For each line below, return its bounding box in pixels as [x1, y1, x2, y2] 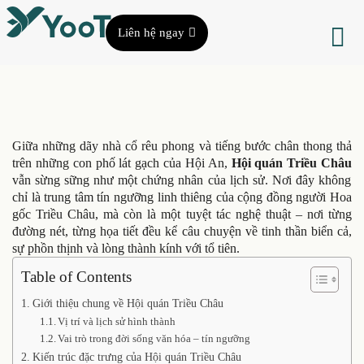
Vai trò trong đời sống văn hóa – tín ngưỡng [58, 332, 251, 344]
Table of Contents [21, 268, 132, 285]
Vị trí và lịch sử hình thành [58, 315, 176, 327]
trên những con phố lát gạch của [12, 156, 185, 170]
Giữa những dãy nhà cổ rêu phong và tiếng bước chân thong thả [12, 139, 352, 153]
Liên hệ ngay [117, 25, 184, 39]
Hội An [184, 156, 224, 170]
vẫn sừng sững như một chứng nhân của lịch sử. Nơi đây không [12, 173, 351, 187]
